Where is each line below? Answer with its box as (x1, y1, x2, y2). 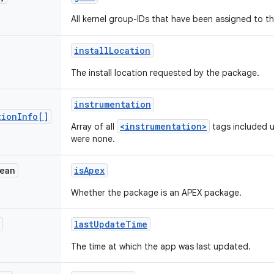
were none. (71, 133, 115, 144)
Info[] (17, 111, 48, 122)
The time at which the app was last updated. (71, 241, 251, 252)
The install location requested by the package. (71, 67, 259, 78)
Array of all (71, 121, 117, 132)
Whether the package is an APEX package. (71, 187, 242, 198)
